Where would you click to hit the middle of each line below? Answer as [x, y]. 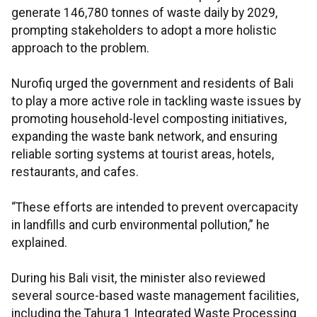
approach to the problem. [80, 48]
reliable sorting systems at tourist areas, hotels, [143, 155]
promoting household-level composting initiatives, [149, 119]
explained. [39, 243]
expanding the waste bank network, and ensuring [144, 137]
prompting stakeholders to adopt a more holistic [144, 31]
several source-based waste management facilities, [155, 296]
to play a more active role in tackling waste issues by [156, 102]
